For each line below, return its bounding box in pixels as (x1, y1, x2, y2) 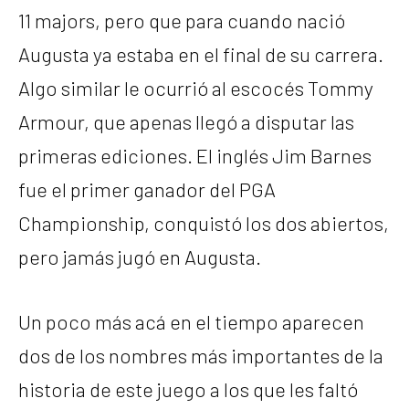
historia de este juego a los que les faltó (18, 376, 358, 401)
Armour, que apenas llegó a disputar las (18, 109, 354, 133)
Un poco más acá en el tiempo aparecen (18, 309, 364, 333)
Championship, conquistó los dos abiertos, (18, 210, 389, 235)
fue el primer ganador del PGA (18, 176, 276, 201)
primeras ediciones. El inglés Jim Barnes (18, 142, 372, 167)
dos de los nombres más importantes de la (18, 342, 383, 367)
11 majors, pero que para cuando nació (18, 7, 345, 32)
